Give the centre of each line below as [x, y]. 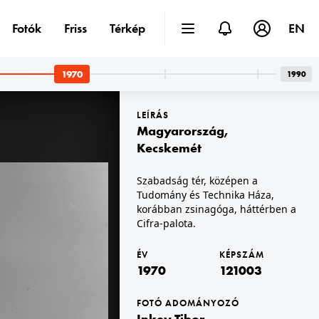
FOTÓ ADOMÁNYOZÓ [188, 303]
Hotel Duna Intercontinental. [68, 207]
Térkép [127, 28]
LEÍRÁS [153, 115]
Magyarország [181, 131]
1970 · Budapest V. [49, 196]
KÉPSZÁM [242, 255]
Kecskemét [169, 148]
